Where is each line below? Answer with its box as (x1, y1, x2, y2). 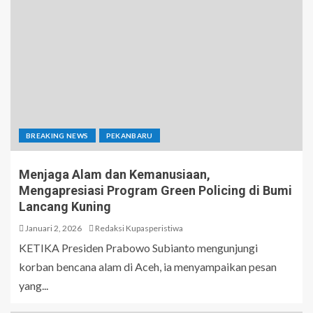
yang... (19, 279, 48, 293)
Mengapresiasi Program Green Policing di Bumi (19, 183, 292, 198)
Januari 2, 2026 (24, 223, 82, 234)
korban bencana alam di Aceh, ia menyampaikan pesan (19, 260, 277, 274)
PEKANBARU (105, 131, 153, 140)
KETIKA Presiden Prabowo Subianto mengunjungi (19, 241, 258, 255)
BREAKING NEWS (26, 131, 89, 140)
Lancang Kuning (19, 199, 111, 214)
